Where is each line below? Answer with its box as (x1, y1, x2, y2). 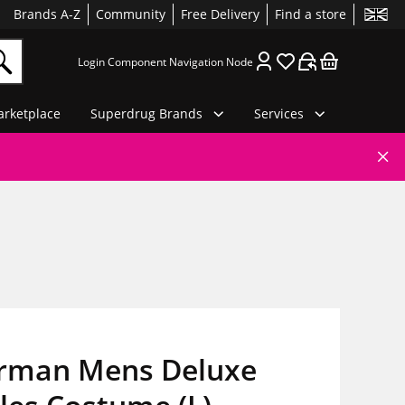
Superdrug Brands (90, 104, 203, 122)
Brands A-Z (14, 5, 80, 23)
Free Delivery (181, 5, 259, 23)
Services (253, 104, 304, 122)
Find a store (275, 5, 346, 23)
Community (96, 5, 165, 23)
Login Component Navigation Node (78, 53, 253, 70)
